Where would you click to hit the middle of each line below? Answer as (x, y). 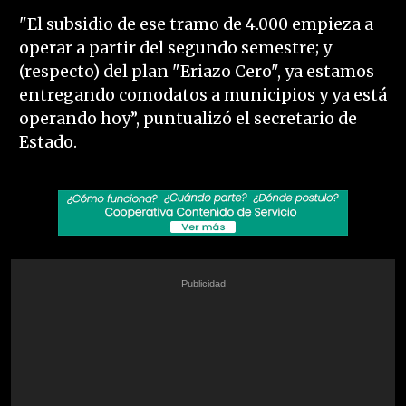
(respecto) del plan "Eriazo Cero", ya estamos (196, 72)
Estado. (48, 143)
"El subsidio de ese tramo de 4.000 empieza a (196, 25)
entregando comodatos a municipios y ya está (203, 96)
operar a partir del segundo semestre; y (175, 48)
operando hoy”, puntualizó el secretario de (188, 119)
